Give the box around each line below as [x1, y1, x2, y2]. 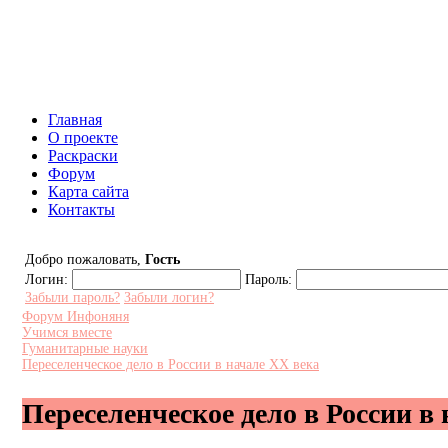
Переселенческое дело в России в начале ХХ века [22, 357, 319, 372]
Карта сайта [48, 183, 129, 200]
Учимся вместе [22, 325, 112, 340]
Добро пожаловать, [25, 252, 145, 267]
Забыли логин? [124, 290, 214, 305]
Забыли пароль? [25, 290, 120, 305]
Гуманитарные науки [22, 341, 148, 356]
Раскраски [48, 147, 118, 164]
